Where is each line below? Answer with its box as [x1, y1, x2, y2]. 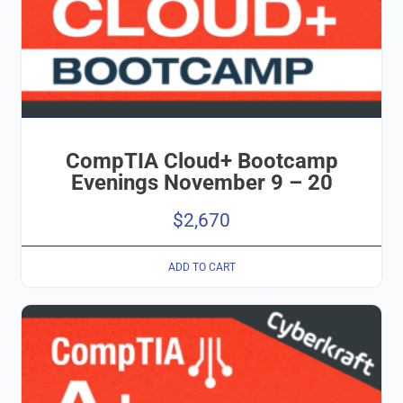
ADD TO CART [167, 260, 236, 273]
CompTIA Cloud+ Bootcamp [65, 148, 338, 175]
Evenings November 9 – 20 [70, 170, 333, 196]
